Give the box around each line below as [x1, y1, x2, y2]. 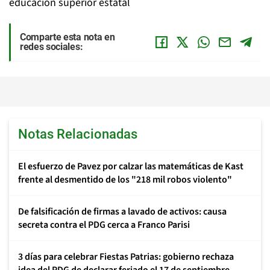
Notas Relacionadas [18, 127, 137, 142]
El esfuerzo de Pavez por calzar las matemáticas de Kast [18, 160, 243, 173]
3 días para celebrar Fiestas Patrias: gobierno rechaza [18, 250, 234, 263]
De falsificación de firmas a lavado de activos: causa [18, 205, 227, 218]
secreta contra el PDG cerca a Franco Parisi [18, 218, 190, 231]
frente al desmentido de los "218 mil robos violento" [18, 173, 232, 186]
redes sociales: [20, 41, 83, 52]
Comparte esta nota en [20, 31, 115, 43]
